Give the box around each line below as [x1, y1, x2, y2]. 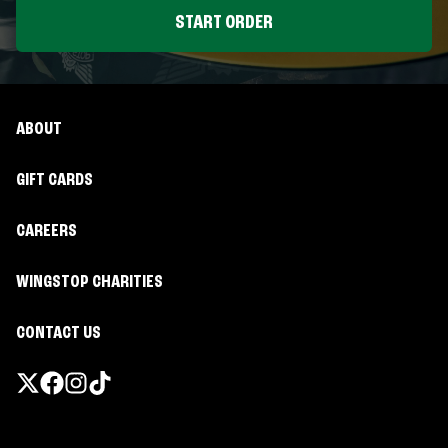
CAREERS [16, 222, 77, 240]
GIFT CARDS [16, 171, 93, 189]
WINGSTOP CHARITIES [16, 273, 163, 291]
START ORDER [175, 12, 273, 33]
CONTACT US [16, 324, 101, 342]
